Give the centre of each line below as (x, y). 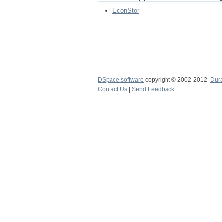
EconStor (126, 11)
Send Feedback (153, 89)
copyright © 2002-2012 (177, 80)
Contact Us (112, 89)
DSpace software (121, 80)
